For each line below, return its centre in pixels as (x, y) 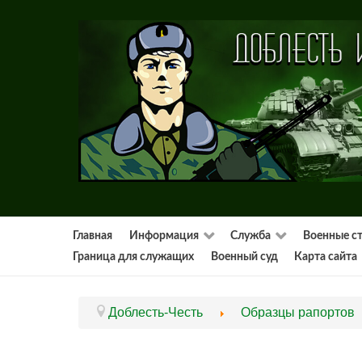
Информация (164, 235)
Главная (93, 235)
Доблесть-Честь (156, 312)
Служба (251, 235)
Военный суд (244, 256)
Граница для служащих (134, 256)
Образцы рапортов (298, 312)
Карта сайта (326, 256)
